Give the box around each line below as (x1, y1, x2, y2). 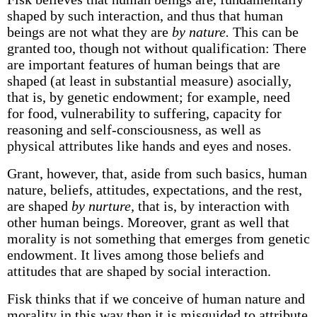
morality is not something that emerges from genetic (6, 231, 310, 246)
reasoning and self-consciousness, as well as (6, 122, 261, 137)
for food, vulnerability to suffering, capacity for (6, 105, 282, 121)
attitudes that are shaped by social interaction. (6, 263, 271, 279)
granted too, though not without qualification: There (6, 40, 306, 56)
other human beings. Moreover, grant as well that (6, 214, 289, 230)
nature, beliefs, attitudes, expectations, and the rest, (6, 182, 302, 197)
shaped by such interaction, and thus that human (6, 8, 283, 23)
